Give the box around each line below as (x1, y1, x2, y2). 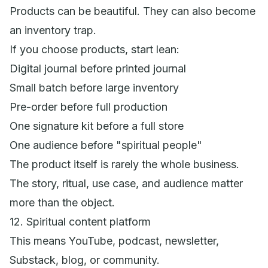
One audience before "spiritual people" (10, 138, 202, 151)
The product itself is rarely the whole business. (10, 157, 239, 170)
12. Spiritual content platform (10, 215, 151, 228)
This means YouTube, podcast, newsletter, (10, 234, 219, 247)
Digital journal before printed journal (10, 62, 186, 75)
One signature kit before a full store (10, 119, 184, 132)
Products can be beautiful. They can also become (10, 4, 255, 17)
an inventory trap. (10, 23, 96, 36)
